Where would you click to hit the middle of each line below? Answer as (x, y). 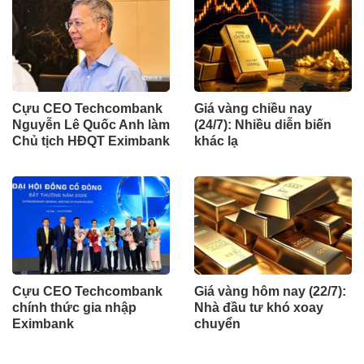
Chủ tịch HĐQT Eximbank (91, 141)
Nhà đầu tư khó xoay (259, 307)
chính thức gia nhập (74, 307)
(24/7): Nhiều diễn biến (263, 124)
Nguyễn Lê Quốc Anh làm (91, 124)
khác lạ (216, 141)
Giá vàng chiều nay (253, 108)
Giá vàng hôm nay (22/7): (270, 291)
